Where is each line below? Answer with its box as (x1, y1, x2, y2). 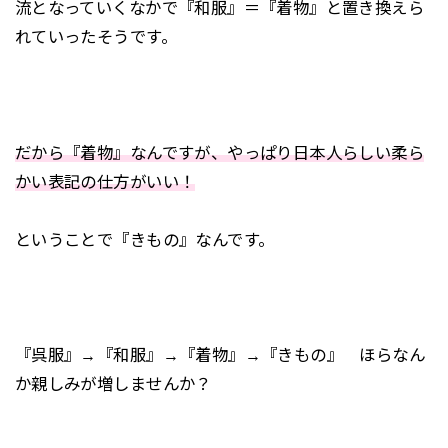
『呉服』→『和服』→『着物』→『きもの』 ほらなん (14, 346, 426, 365)
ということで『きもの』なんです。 (14, 230, 275, 249)
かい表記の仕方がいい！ (14, 172, 196, 191)
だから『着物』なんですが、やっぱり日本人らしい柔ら (14, 143, 425, 162)
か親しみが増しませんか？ (14, 375, 212, 394)
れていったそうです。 (14, 28, 177, 47)
